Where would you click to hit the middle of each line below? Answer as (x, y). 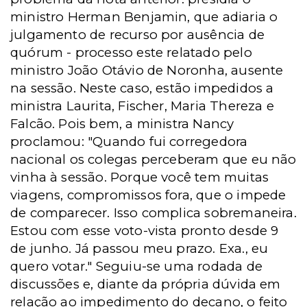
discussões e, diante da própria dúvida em (146, 284)
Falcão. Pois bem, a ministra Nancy (122, 124)
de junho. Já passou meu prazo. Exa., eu (139, 248)
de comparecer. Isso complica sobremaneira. (153, 213)
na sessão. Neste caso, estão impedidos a (142, 88)
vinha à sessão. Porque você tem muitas (140, 177)
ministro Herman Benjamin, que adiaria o (144, 17)
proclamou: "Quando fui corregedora (129, 142)
